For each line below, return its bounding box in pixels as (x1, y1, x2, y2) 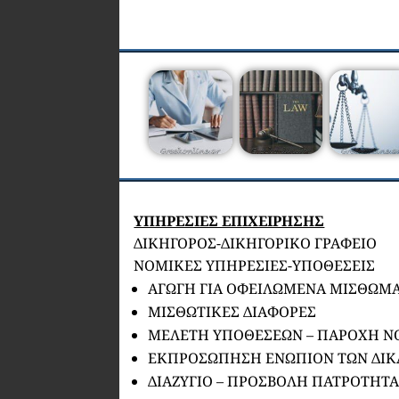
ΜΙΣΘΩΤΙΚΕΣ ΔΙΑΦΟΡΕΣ (148, 301, 317, 322)
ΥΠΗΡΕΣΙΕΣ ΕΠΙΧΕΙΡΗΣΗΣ (134, 210, 325, 231)
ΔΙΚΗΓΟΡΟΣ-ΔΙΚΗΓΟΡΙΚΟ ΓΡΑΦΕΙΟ (134, 232, 378, 253)
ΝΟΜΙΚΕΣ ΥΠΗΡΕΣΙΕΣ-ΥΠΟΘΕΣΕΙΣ (134, 255, 376, 275)
